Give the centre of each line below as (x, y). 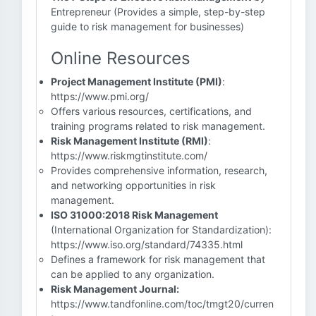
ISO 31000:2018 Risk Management (134, 215)
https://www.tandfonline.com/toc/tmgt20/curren (162, 304)
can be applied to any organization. (133, 274)
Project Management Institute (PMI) (136, 81)
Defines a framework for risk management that (158, 259)
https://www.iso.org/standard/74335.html (147, 244)
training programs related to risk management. (158, 126)
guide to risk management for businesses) (147, 26)
